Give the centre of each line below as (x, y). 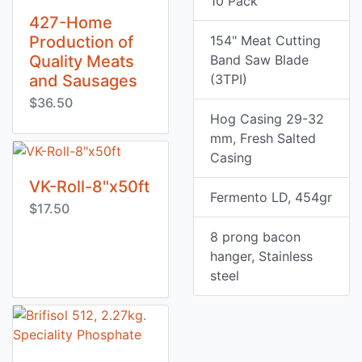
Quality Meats (82, 61)
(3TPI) (229, 79)
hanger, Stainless (261, 256)
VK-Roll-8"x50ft (89, 187)
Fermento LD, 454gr (271, 197)
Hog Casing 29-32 (267, 119)
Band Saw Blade (259, 60)
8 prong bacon (255, 237)
